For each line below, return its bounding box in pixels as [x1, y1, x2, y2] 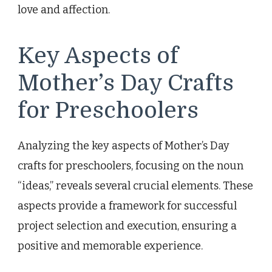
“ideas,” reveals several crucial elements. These [18, 178, 253, 192]
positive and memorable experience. [18, 239, 203, 253]
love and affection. [18, 3, 110, 17]
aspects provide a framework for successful [18, 199, 237, 212]
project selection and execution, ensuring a [18, 219, 237, 233]
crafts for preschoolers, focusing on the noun [18, 158, 243, 172]
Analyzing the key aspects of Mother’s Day [18, 138, 229, 152]
